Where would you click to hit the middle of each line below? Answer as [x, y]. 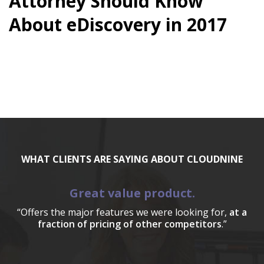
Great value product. [132, 193]
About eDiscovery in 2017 [118, 24]
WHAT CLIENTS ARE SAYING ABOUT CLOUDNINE [132, 159]
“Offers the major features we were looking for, [123, 212]
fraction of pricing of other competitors [129, 224]
